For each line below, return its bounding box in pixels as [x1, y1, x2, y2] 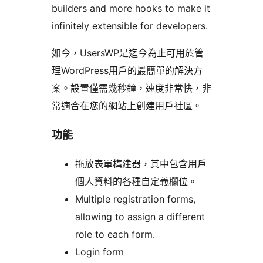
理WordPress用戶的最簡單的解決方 [52, 65, 203, 77]
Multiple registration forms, [75, 193, 195, 205]
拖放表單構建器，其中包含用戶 [75, 158, 207, 170]
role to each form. [75, 228, 155, 241]
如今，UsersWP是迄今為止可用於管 [52, 47, 204, 59]
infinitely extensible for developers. [52, 20, 208, 32]
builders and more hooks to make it [52, 2, 210, 15]
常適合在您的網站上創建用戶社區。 [52, 100, 202, 112]
